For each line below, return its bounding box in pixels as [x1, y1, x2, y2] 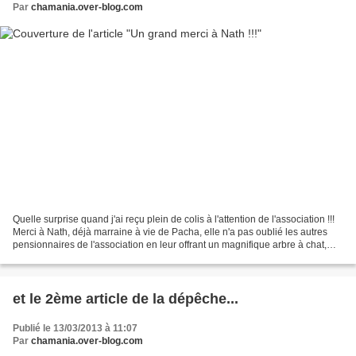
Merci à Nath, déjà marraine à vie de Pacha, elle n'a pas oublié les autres [13, 226, 327, 238]
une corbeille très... [13, 252, 95, 264]
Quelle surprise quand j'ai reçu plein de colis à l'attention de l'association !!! [13, 214, 335, 226]
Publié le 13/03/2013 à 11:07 [13, 323, 137, 335]
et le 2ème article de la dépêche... [13, 291, 238, 308]
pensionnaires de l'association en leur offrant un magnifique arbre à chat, [13, 239, 327, 251]
